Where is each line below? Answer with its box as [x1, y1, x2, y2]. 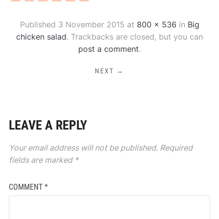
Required [159, 143, 193, 153]
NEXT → [95, 67, 124, 75]
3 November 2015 [58, 20, 125, 30]
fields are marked [8, 155, 74, 165]
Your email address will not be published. [8, 143, 158, 153]
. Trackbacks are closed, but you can [66, 32, 203, 42]
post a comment [78, 44, 139, 54]
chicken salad [16, 32, 66, 42]
